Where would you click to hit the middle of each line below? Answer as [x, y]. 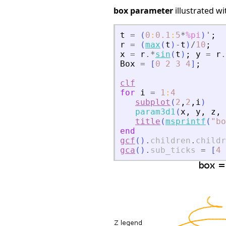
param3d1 [155, 111]
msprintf [186, 121]
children [171, 140]
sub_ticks [173, 150]
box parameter [143, 10]
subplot [153, 102]
